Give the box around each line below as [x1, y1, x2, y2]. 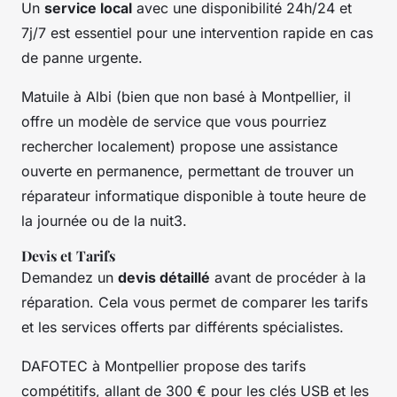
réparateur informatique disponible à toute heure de [21, 186, 366, 205]
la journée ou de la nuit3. [21, 211, 187, 230]
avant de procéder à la [210, 268, 366, 286]
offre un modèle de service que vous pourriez [21, 112, 327, 130]
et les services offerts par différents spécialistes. [21, 317, 344, 336]
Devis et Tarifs [21, 245, 115, 265]
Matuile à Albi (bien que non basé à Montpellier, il [21, 87, 351, 105]
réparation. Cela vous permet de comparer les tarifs [21, 292, 368, 311]
